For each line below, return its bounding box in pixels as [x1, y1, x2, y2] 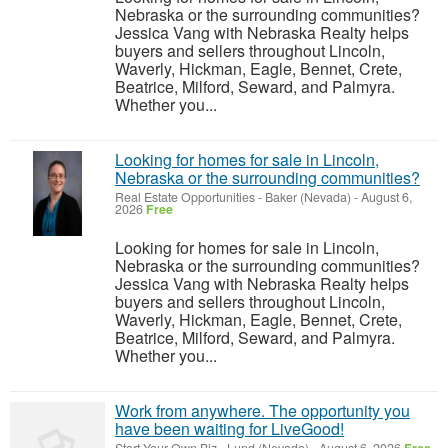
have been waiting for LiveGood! [115, 417, 344, 440]
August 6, [358, 188, 412, 206]
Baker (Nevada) [265, 188, 351, 206]
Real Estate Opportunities [115, 188, 255, 206]
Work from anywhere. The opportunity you [115, 399, 410, 422]
